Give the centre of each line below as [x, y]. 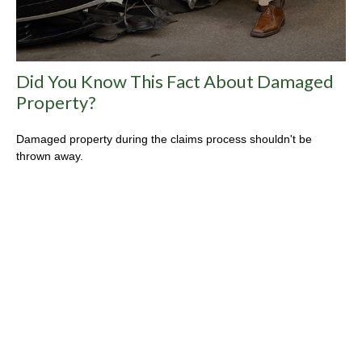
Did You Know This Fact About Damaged [175, 81]
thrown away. [50, 156]
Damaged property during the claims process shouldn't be [164, 139]
